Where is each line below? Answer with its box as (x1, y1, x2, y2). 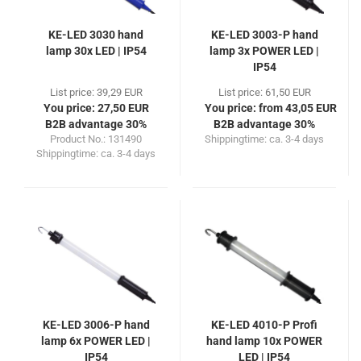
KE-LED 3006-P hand (42, 317, 150, 331)
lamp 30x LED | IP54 (45, 44, 147, 57)
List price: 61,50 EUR (218, 85, 311, 98)
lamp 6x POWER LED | (41, 334, 151, 347)
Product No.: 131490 (50, 132, 142, 145)
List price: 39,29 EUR (49, 85, 143, 98)
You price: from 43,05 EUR (205, 101, 337, 114)
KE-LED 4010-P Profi (211, 317, 317, 331)
